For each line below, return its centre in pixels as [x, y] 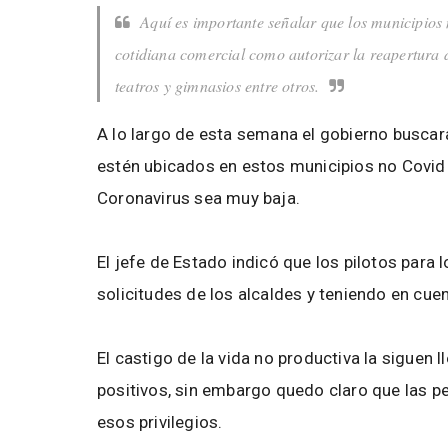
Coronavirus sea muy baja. [198, 198]
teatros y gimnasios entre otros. [217, 86]
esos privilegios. [162, 422]
